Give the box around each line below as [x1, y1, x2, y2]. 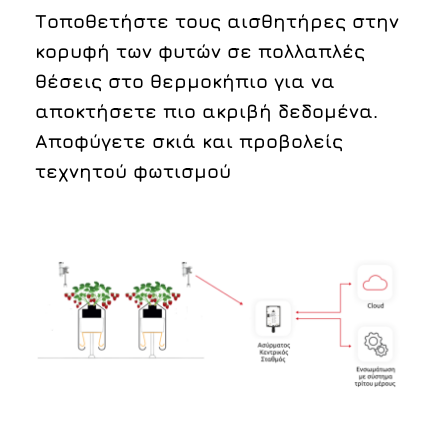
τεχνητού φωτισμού [35, 159, 231, 182]
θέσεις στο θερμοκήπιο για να [35, 69, 335, 92]
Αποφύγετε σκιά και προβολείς [35, 129, 343, 152]
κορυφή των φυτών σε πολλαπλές [35, 39, 365, 62]
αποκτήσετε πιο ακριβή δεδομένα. [35, 99, 378, 122]
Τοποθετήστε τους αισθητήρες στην [35, 9, 399, 32]
